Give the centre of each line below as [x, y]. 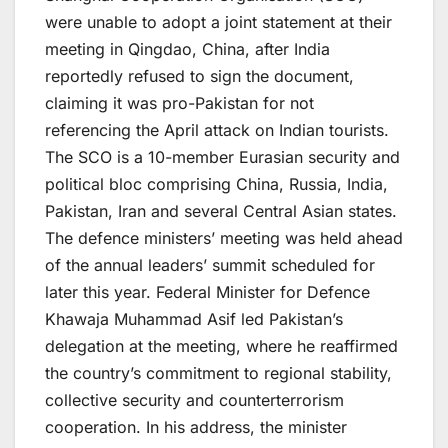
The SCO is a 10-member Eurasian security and [222, 156]
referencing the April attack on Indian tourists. [217, 129]
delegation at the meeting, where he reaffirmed [221, 345]
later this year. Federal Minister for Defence [207, 291]
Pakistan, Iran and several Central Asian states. [221, 210]
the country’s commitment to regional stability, [218, 372]
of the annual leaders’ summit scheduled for [210, 264]
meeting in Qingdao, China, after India [187, 48]
